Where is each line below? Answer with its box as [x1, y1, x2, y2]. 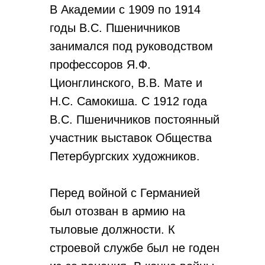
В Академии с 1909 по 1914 [50, 3, 201, 16]
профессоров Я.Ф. [50, 58, 151, 71]
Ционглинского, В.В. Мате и [50, 76, 202, 89]
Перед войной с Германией [50, 186, 200, 199]
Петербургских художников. [50, 150, 200, 163]
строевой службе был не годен [50, 241, 219, 254]
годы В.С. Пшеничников [50, 21, 180, 34]
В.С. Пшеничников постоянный [50, 113, 219, 126]
